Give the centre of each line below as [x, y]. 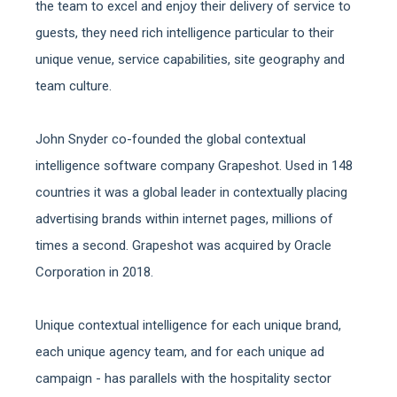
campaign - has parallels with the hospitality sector [183, 378]
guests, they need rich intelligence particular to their [185, 33]
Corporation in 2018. [94, 272]
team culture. [74, 86]
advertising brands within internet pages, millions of [184, 219]
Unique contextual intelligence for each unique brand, [188, 325]
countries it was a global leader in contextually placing [191, 192]
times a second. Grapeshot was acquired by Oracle [183, 245]
